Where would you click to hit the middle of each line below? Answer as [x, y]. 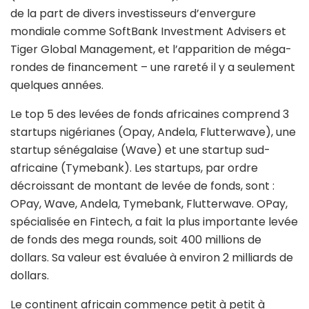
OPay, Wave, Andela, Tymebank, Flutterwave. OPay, [149, 203]
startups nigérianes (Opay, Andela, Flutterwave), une [153, 132]
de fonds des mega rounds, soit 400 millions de [136, 239]
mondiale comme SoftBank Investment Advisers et [148, 31]
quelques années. [57, 85]
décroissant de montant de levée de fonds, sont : [142, 186]
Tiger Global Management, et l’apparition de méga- [151, 49]
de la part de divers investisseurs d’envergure [133, 13]
